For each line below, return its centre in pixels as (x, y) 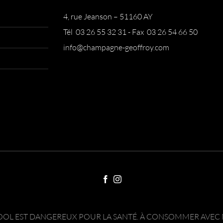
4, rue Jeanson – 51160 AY (109, 17)
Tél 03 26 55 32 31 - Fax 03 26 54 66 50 (130, 32)
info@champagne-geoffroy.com (116, 48)
